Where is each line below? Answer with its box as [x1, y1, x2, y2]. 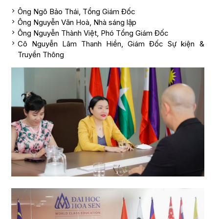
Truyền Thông [17, 50, 64, 59]
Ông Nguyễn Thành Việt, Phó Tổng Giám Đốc [17, 28, 169, 38]
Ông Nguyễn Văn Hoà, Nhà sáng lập [17, 18, 136, 27]
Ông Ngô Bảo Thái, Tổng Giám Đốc [17, 7, 135, 16]
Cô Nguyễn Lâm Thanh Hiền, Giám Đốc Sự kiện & [17, 39, 204, 48]
